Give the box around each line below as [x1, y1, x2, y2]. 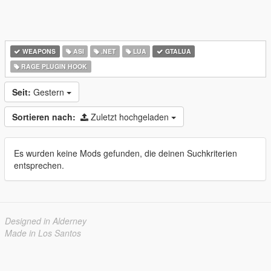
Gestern [33, 86, 67, 98]
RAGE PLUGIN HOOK [19, 62, 88, 71]
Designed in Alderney [5, 215, 87, 227]
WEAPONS [21, 47, 56, 56]
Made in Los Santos [5, 227, 81, 239]
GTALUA [163, 47, 191, 56]
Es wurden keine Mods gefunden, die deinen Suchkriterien [14, 147, 237, 159]
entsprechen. [14, 159, 64, 171]
